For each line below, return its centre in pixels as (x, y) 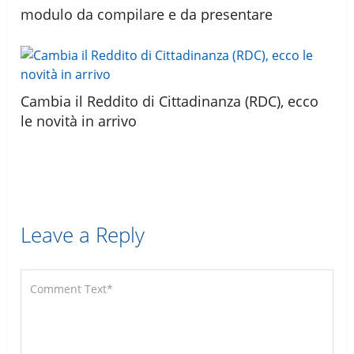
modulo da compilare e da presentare (147, 14)
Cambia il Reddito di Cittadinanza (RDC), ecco (170, 101)
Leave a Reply (83, 234)
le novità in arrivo (79, 121)
